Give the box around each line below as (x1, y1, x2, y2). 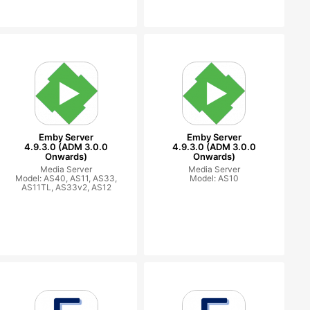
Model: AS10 (189, 173, 239, 183)
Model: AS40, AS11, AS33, (15, 173, 118, 183)
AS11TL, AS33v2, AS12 (21, 182, 111, 192)
